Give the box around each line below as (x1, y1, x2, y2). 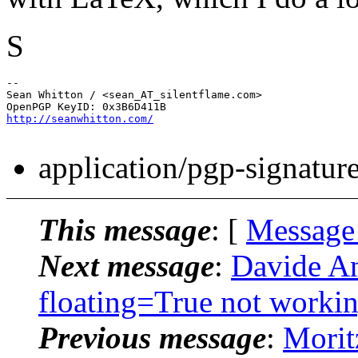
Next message (38, 248, 214, 283)
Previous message (38, 320, 266, 355)
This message (38, 212, 211, 247)
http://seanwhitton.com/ (6, 112, 153, 125)
